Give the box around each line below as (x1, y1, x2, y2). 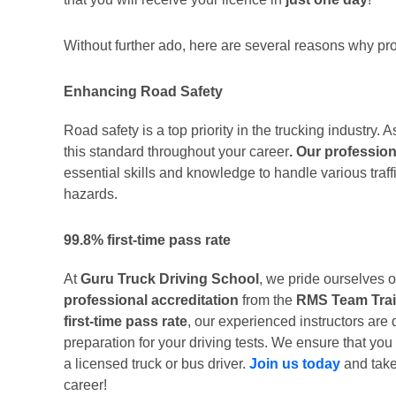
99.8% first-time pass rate (64, 232, 231, 247)
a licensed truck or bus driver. (64, 356, 249, 371)
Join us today (249, 356, 340, 371)
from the (242, 293, 296, 308)
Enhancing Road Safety (64, 84, 223, 99)
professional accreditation (64, 293, 242, 308)
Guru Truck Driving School (80, 271, 259, 286)
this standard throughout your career (64, 144, 289, 159)
